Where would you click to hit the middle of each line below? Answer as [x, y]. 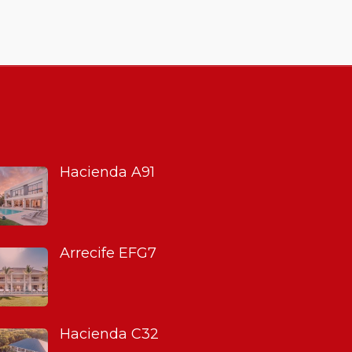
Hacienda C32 [109, 334]
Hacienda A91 [107, 172]
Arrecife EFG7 [108, 253]
